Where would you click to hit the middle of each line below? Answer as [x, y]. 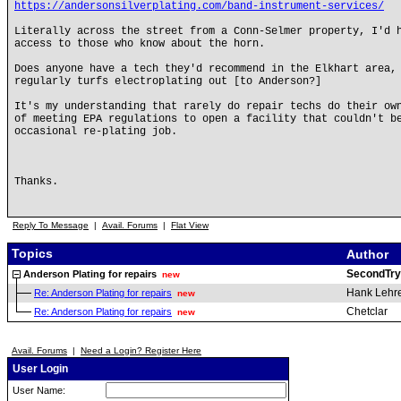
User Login [39, 369]
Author [369, 254]
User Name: [38, 390]
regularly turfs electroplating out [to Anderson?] [168, 81]
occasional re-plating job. [96, 132]
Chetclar [367, 311]
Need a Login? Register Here [141, 350]
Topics [30, 253]
